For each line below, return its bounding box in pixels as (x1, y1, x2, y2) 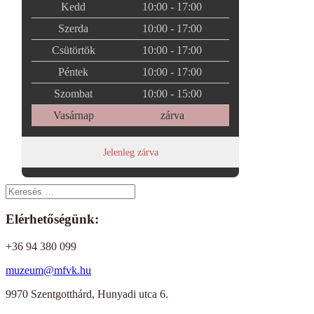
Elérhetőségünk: (6, 212, 99, 227)
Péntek (58, 65, 89, 78)
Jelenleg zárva (102, 146, 158, 158)
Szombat (54, 87, 93, 100)
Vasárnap (53, 109, 94, 121)
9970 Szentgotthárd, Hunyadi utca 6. (6, 288, 168, 301)
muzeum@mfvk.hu (6, 264, 91, 277)
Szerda (58, 22, 89, 34)
